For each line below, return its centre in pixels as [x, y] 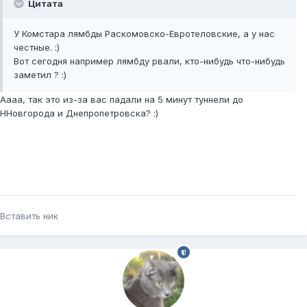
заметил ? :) [40, 75]
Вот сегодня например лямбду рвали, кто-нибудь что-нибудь [149, 61]
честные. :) [37, 48]
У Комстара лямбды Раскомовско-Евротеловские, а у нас [144, 34]
